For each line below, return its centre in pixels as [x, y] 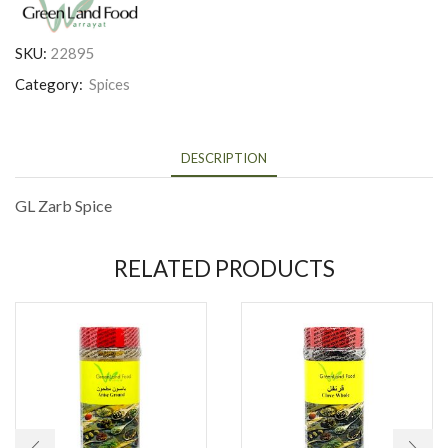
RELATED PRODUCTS [224, 268]
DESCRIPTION [224, 158]
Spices [109, 84]
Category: [50, 84]
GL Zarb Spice [63, 206]
